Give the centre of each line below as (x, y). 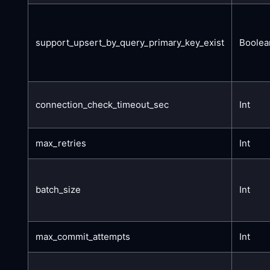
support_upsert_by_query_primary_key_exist (130, 42)
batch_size (58, 189)
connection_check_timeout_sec (102, 104)
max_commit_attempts (83, 236)
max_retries (61, 143)
